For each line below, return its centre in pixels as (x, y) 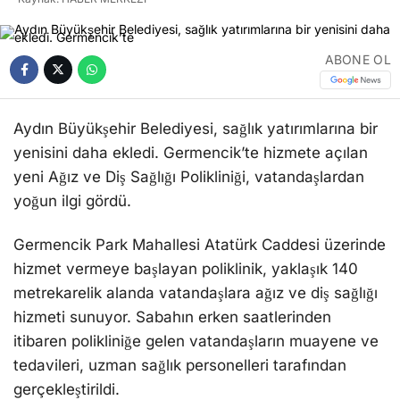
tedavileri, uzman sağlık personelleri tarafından (180, 365)
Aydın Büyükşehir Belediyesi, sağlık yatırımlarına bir (196, 128)
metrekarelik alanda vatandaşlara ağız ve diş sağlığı (196, 292)
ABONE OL (358, 59)
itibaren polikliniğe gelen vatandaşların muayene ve (196, 341)
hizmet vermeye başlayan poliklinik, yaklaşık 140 (186, 268)
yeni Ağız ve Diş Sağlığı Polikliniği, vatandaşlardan (189, 176)
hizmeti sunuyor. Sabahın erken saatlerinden (172, 317)
